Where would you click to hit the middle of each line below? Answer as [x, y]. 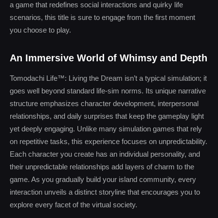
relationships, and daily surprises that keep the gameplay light [107, 116]
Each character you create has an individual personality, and [105, 154]
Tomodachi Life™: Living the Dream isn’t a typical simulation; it [108, 78]
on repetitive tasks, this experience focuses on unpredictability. [109, 141]
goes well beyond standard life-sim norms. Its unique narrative [108, 91]
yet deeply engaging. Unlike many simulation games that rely [106, 129]
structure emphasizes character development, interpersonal [104, 103]
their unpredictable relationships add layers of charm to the [102, 167]
